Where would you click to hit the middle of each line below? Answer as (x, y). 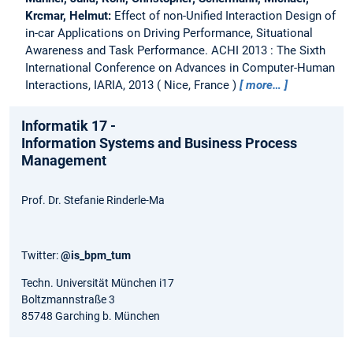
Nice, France (197, 85)
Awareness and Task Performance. (118, 51)
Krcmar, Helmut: (70, 16)
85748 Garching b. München (91, 316)
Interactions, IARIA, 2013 (89, 85)
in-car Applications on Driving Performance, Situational (169, 33)
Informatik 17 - (69, 126)
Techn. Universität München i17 (98, 283)
